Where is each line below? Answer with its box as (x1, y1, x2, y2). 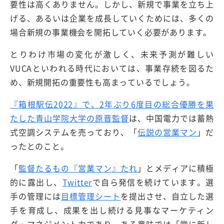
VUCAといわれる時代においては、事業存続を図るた (10, 62, 214, 74)
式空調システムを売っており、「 (10, 126, 138, 138)
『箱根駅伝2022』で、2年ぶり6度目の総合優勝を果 (10, 98, 214, 110)
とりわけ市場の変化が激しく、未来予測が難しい (10, 48, 214, 60)
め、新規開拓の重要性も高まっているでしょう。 (10, 76, 195, 88)
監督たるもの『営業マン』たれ (18, 162, 138, 174)
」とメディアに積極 (137, 162, 214, 174)
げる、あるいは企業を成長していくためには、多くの (10, 12, 214, 24)
